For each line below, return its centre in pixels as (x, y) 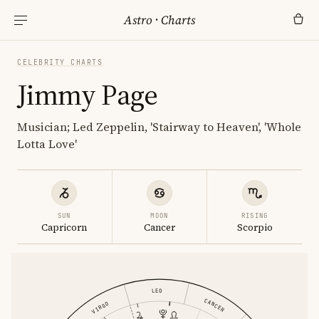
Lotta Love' (47, 144)
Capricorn (64, 228)
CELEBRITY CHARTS (60, 62)
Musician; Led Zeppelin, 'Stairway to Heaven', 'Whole (159, 127)
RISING (255, 216)
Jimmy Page (87, 95)
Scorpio (255, 228)
